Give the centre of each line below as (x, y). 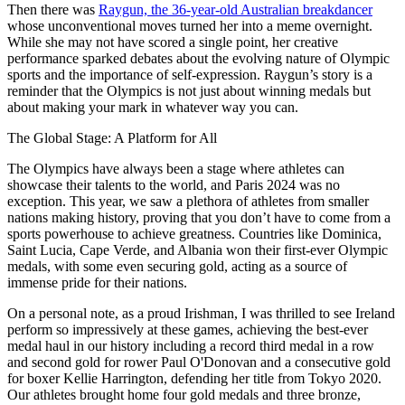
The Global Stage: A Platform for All (112, 137)
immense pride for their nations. (97, 282)
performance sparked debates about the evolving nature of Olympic (198, 58)
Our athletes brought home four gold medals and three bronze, (184, 394)
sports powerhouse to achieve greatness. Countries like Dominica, (194, 233)
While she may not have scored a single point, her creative (173, 42)
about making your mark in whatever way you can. (153, 107)
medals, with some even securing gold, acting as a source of (177, 266)
